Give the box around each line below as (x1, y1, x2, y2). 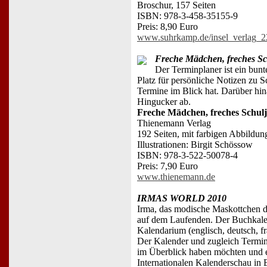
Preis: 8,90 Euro (137, 21, 198, 32)
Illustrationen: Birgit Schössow (137, 139, 253, 150)
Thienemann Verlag (137, 117, 211, 128)
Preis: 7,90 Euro (137, 160, 198, 171)
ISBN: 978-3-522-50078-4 (137, 150, 238, 160)
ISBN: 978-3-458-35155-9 (137, 10, 238, 21)
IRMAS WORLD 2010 (137, 193, 226, 203)
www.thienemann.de (137, 171, 215, 182)
